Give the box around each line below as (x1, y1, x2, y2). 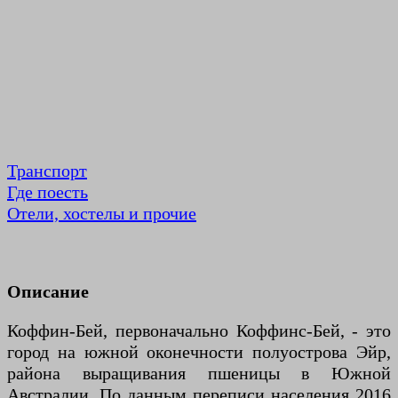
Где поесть (7, 182, 88, 203)
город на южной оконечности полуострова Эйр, (7, 342, 391, 362)
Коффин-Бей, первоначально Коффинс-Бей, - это (7, 321, 391, 341)
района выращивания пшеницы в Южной (7, 363, 391, 384)
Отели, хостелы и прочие (7, 203, 196, 224)
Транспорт (7, 161, 87, 181)
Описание (7, 282, 89, 302)
